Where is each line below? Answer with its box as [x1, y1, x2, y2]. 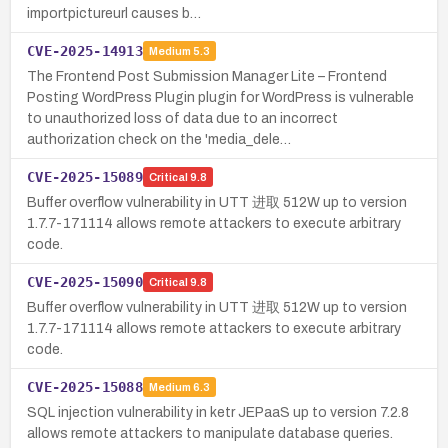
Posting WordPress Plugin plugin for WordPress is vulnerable [27, 89, 414, 105]
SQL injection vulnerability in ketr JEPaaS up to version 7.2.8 [27, 404, 409, 420]
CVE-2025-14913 [27, 42, 143, 59]
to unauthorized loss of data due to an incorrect [27, 110, 338, 126]
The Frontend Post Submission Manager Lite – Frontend [27, 68, 387, 84]
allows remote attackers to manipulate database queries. [27, 425, 393, 441]
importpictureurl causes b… [27, 5, 201, 21]
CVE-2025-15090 [27, 273, 143, 290]
